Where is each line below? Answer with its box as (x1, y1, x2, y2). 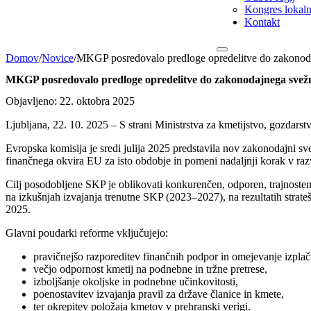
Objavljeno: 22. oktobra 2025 (6, 95, 135, 108)
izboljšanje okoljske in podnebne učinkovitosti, (33, 276, 238, 288)
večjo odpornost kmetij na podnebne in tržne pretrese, (33, 263, 267, 276)
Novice (42, 51, 74, 64)
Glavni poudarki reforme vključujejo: (6, 227, 168, 239)
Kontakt (244, 15, 280, 28)
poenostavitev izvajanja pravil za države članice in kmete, (33, 288, 284, 301)
